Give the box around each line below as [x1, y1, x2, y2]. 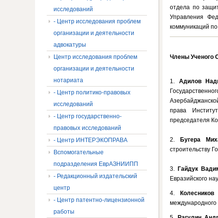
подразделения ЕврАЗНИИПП [54, 161, 138, 167]
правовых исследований [54, 125, 121, 131]
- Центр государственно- [54, 113, 122, 120]
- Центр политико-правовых [54, 89, 130, 96]
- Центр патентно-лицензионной [54, 197, 145, 203]
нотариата [54, 77, 83, 84]
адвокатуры [54, 41, 86, 48]
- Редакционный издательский [54, 173, 137, 180]
